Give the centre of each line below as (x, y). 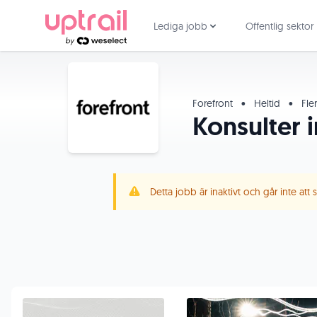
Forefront (214, 103)
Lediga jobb (180, 26)
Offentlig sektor (279, 26)
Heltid (267, 103)
